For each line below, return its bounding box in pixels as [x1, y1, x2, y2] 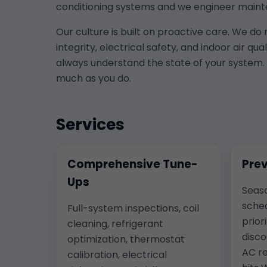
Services [56, 113, 125, 135]
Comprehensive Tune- [67, 156, 198, 172]
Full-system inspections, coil [67, 201, 199, 215]
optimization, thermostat [67, 232, 185, 246]
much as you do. [56, 71, 131, 85]
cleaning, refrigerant [67, 216, 163, 231]
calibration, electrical [67, 247, 167, 262]
